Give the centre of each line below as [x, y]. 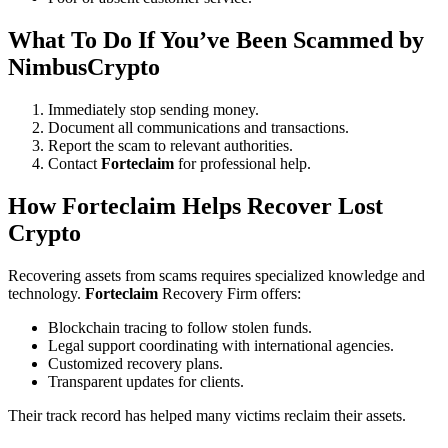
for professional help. [242, 163]
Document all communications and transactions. [198, 127]
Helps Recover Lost [279, 205]
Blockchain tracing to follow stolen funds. [180, 327]
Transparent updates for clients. [146, 381]
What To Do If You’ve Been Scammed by [216, 40]
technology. [46, 293]
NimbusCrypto [84, 67]
